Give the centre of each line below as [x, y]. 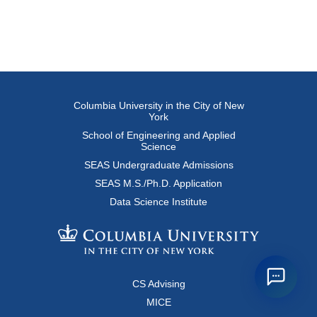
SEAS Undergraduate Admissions [158, 165]
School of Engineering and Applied [158, 135]
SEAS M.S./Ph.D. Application [158, 183]
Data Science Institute [158, 202]
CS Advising [158, 284]
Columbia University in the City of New [158, 105]
